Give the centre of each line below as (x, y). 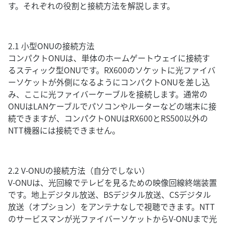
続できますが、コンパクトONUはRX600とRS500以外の (108, 118)
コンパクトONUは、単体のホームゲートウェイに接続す (109, 58)
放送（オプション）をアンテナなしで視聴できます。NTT (111, 206)
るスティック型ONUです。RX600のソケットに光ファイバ (112, 70)
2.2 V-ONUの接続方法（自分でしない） (79, 170)
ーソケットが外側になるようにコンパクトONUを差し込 (109, 82)
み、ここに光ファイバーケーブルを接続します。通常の (108, 94)
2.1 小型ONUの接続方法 (51, 46)
